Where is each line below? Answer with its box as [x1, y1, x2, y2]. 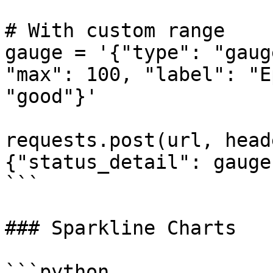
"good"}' [5, 85, 97, 107]
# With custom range [5, 19, 225, 41]
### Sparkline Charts [5, 217, 236, 239]
